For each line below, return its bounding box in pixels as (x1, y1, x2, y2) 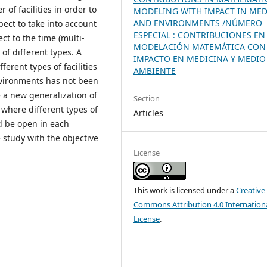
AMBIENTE (133, 65, 176, 77)
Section (133, 92, 160, 104)
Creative (236, 184, 266, 195)
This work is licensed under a (133, 184, 237, 195)
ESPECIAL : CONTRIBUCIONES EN (133, 29, 266, 41)
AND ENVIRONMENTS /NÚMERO (133, 17, 263, 29)
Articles (133, 107, 164, 119)
